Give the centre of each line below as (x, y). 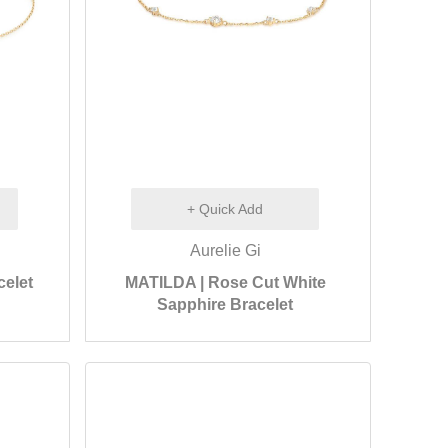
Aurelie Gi (225, 250)
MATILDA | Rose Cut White (225, 282)
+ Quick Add (225, 209)
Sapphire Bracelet (225, 304)
